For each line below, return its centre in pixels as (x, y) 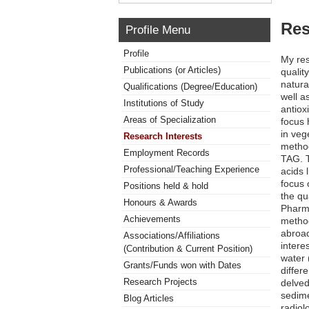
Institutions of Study (164, 103)
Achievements (152, 219)
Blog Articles (149, 298)
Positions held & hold (166, 186)
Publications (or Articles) (172, 70)
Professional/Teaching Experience (191, 169)
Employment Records (167, 153)
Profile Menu (158, 30)
